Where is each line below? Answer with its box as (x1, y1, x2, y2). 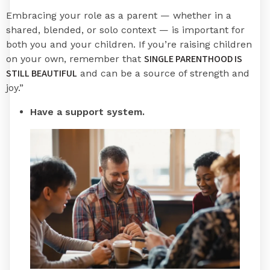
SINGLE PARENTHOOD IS (144, 52, 242, 66)
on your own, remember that (6, 53, 144, 65)
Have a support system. (30, 106, 145, 118)
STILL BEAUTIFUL (6, 67, 77, 80)
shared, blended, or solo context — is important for (6, 24, 245, 36)
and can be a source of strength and (77, 67, 250, 80)
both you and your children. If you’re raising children (6, 39, 252, 51)
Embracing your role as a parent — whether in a (6, 10, 231, 22)
